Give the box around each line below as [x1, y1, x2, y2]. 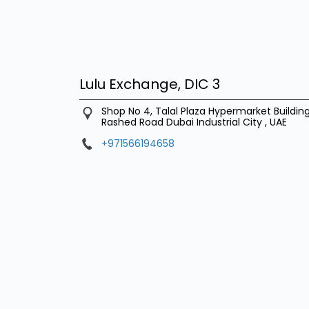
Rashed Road [101, 115, 163, 129]
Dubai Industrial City [166, 115, 262, 129]
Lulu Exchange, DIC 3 [79, 74, 220, 94]
